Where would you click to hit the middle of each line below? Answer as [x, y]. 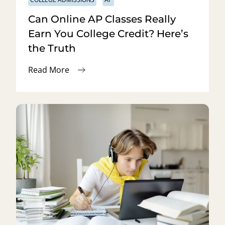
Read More [49, 70]
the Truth [52, 48]
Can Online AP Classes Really [102, 19]
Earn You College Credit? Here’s [108, 34]
